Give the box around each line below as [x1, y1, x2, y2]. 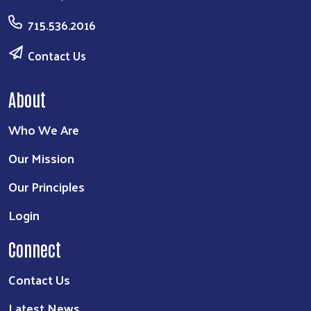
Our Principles [8, 175, 85, 199]
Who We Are [8, 118, 79, 142]
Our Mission [8, 146, 74, 170]
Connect [8, 237, 61, 260]
